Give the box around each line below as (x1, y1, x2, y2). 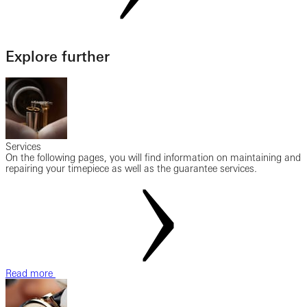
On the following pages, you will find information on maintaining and (5, 151, 301, 163)
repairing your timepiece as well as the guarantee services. (5, 162, 257, 174)
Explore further (5, 48, 110, 66)
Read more (5, 267, 56, 279)
